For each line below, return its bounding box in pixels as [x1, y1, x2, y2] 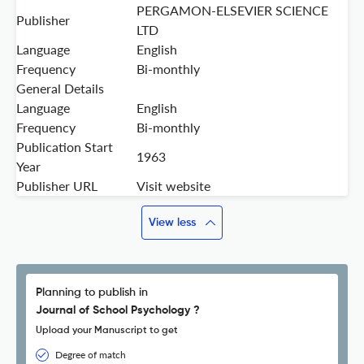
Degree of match [55, 349, 126, 362]
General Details [16, 80, 104, 97]
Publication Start [16, 139, 113, 155]
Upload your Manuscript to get [36, 326, 178, 336]
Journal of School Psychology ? [36, 305, 200, 317]
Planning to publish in [36, 287, 148, 299]
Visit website [136, 178, 210, 194]
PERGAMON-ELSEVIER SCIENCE [136, 2, 328, 19]
